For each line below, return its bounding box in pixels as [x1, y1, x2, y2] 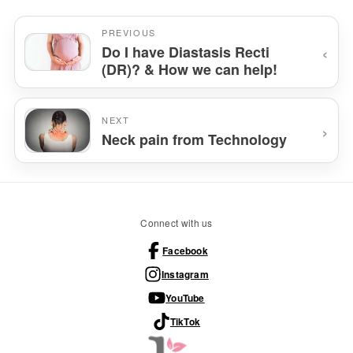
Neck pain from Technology [102, 128, 287, 150]
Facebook [162, 243, 208, 258]
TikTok [169, 314, 201, 329]
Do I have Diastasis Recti [102, 42, 269, 63]
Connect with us [140, 216, 213, 230]
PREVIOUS [102, 26, 156, 39]
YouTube [165, 291, 205, 306]
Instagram [162, 267, 209, 282]
